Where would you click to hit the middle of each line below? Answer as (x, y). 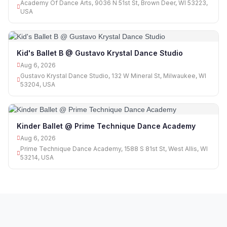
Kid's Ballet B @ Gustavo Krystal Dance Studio (100, 53)
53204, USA (38, 84)
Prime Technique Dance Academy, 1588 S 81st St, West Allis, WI (114, 149)
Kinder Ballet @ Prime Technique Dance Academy (106, 126)
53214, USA (37, 158)
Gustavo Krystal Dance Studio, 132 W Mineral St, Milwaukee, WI (113, 75)
